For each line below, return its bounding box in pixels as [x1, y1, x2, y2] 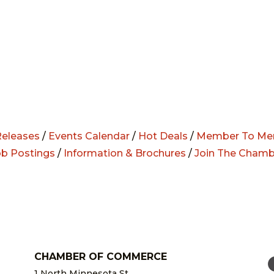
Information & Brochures [63, 147, 186, 159]
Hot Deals [138, 130, 188, 142]
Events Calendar [48, 130, 130, 142]
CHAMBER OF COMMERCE [34, 250, 167, 262]
